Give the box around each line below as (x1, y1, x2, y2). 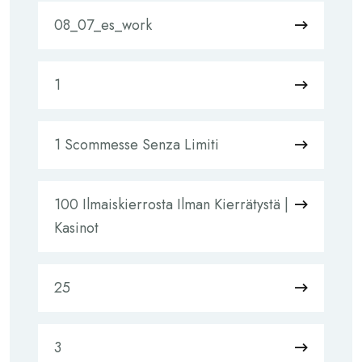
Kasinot (54, 217, 99, 238)
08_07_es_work (54, 15, 152, 36)
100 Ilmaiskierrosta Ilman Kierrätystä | (54, 194, 288, 215)
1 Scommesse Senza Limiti (54, 134, 219, 155)
